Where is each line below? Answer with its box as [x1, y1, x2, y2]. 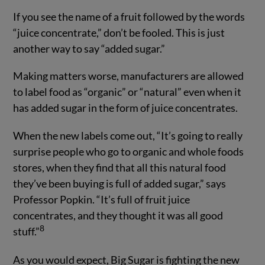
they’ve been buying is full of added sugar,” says [13, 177, 227, 190]
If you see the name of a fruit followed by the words [13, 9, 245, 23]
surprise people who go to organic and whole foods [13, 145, 244, 159]
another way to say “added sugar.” [13, 41, 166, 55]
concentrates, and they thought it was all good [13, 209, 224, 222]
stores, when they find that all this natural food [13, 161, 227, 174]
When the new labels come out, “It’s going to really [13, 129, 243, 143]
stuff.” [13, 225, 40, 238]
